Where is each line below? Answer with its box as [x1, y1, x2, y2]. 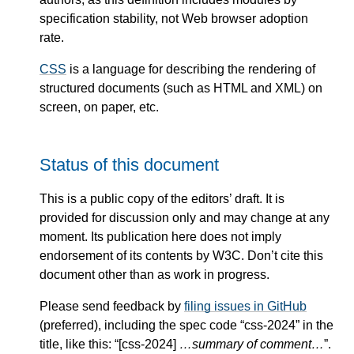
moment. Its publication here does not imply [40, 230, 281, 244]
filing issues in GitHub [184, 299, 307, 314]
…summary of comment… [179, 337, 324, 352]
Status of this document [40, 154, 219, 175]
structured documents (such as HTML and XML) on [40, 81, 322, 95]
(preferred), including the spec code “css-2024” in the [40, 318, 333, 333]
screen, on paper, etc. [40, 100, 159, 114]
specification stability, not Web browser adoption [40, 11, 308, 25]
